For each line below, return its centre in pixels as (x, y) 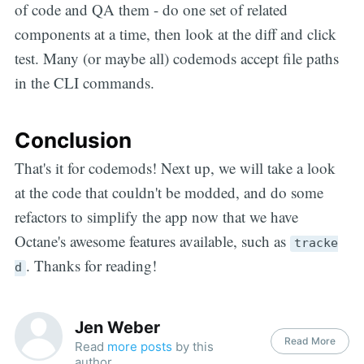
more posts (140, 347)
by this (193, 347)
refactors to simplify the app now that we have (156, 217)
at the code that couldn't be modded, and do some (169, 193)
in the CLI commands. (84, 82)
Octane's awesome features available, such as (152, 241)
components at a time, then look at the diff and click (175, 33)
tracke (316, 243)
